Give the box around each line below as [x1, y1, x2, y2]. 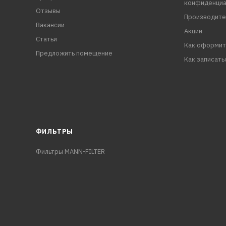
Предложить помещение [35, 49, 112, 58]
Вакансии [35, 21, 65, 29]
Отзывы [35, 7, 61, 15]
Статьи [35, 35, 57, 43]
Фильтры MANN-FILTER [35, 147, 105, 156]
